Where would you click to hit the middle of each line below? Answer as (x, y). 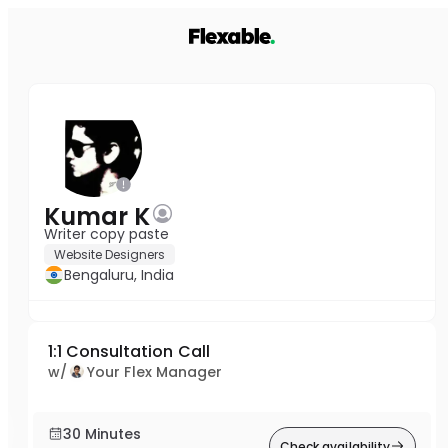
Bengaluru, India (119, 275)
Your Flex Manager (155, 372)
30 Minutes (102, 434)
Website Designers (109, 254)
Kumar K (97, 216)
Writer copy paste (106, 234)
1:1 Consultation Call (129, 351)
